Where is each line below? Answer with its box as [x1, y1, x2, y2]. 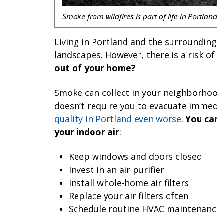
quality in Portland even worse [54, 112, 181, 124]
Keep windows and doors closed [69, 150, 202, 162]
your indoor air [54, 125, 119, 138]
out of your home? [54, 62, 136, 74]
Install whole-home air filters [69, 176, 189, 188]
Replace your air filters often [69, 189, 188, 201]
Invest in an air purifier [69, 163, 164, 175]
